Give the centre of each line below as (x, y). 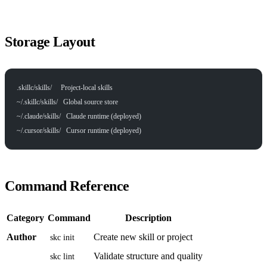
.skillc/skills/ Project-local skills (65, 87)
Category (25, 218)
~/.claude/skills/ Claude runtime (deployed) (79, 116)
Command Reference (67, 186)
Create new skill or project (143, 237)
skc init (62, 237)
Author (21, 237)
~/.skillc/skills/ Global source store (67, 102)
